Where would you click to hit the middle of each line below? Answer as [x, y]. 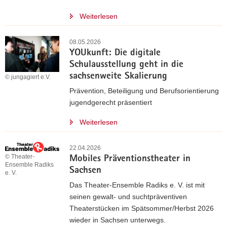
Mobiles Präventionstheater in [130, 159]
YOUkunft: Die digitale [115, 53]
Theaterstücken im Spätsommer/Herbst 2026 [142, 208]
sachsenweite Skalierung [118, 77]
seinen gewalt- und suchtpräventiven [128, 197]
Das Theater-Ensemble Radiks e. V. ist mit [137, 185]
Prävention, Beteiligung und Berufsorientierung [144, 91]
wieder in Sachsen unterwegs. [118, 220]
